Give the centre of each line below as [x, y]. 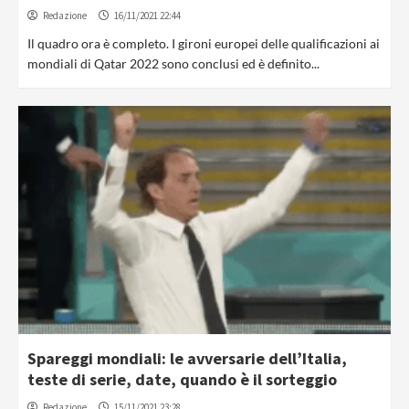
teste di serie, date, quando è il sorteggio [182, 379]
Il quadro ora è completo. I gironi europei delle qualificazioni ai [204, 43]
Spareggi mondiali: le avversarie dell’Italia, [187, 358]
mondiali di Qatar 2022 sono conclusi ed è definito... [173, 63]
